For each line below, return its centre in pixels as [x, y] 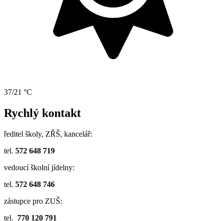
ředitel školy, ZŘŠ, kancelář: [48, 134]
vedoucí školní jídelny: [39, 167]
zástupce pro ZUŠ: [33, 201]
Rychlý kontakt [42, 113]
